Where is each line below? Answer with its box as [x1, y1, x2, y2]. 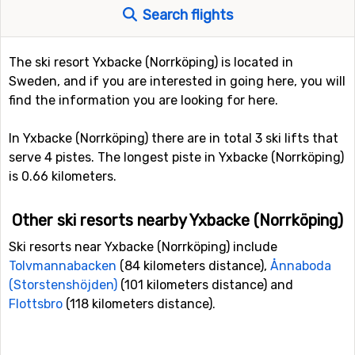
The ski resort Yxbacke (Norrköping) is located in [9, 55, 293, 70]
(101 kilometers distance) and [117, 277, 293, 292]
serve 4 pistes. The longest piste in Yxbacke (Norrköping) [9, 150, 344, 165]
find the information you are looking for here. [9, 93, 278, 108]
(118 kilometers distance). [63, 296, 216, 311]
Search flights [139, 6, 233, 24]
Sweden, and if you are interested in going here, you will [9, 74, 345, 89]
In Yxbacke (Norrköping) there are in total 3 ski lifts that [9, 131, 338, 146]
